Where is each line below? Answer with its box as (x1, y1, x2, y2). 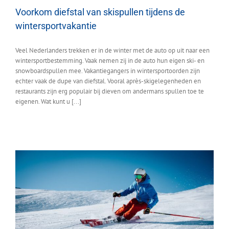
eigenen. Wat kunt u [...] (15, 97, 81, 106)
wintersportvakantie (15, 20, 97, 31)
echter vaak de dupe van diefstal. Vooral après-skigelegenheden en (15, 76, 201, 85)
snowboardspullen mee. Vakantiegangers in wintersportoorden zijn (15, 66, 200, 75)
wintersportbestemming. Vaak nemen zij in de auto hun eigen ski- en (15, 56, 204, 65)
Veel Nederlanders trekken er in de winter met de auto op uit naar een (15, 45, 210, 55)
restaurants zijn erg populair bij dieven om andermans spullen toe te (15, 86, 204, 96)
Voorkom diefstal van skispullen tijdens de (15, 6, 185, 17)
